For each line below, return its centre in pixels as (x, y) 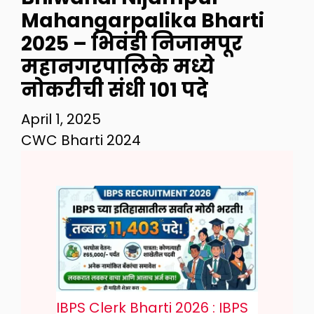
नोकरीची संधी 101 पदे (115, 90)
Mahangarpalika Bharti (143, 21)
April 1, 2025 (61, 119)
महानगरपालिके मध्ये (118, 67)
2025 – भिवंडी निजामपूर (132, 44)
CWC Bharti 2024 (81, 140)
